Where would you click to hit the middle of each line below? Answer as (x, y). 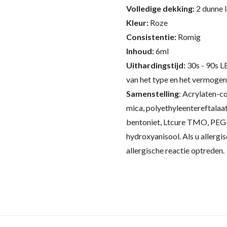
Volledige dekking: (161, 8)
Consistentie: (152, 37)
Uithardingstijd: (157, 65)
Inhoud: (141, 51)
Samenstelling (153, 93)
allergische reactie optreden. (175, 150)
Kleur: (138, 23)
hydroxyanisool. (154, 136)
